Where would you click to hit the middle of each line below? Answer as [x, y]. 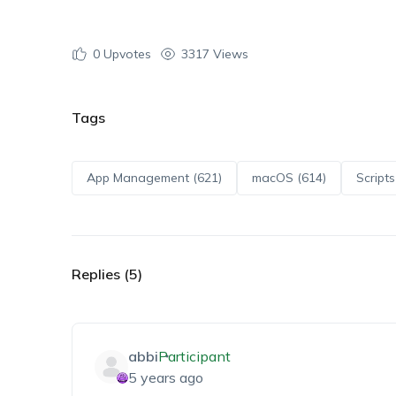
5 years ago [165, 377]
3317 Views [214, 53]
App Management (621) [154, 177]
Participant [194, 356]
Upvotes [125, 53]
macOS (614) [289, 177]
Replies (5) [107, 274]
